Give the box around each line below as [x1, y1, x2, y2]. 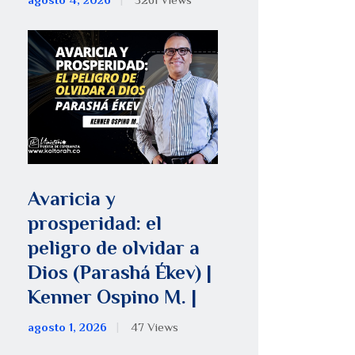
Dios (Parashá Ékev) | [28, 260, 212, 284]
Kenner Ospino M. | [28, 284, 197, 308]
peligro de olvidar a [28, 235, 200, 259]
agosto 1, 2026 [28, 321, 108, 334]
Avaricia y [28, 186, 116, 210]
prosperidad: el [28, 211, 162, 235]
